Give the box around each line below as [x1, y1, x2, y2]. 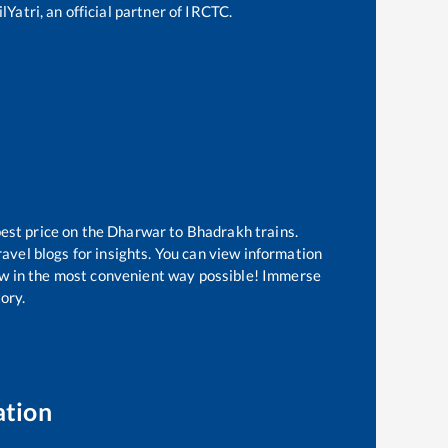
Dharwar [107, 221, 167, 240]
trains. [251, 221, 298, 240]
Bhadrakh [186, 221, 252, 240]
